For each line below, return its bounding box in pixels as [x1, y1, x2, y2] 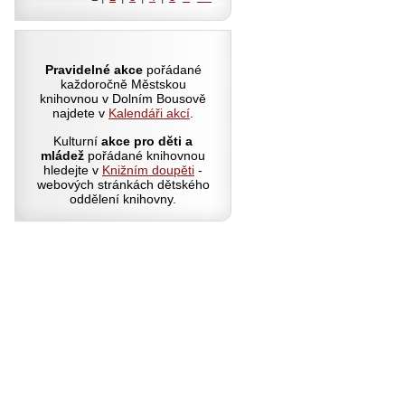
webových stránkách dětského [36, 177, 210, 192]
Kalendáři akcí [108, 106, 190, 120]
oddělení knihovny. [70, 192, 176, 206]
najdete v [52, 106, 108, 120]
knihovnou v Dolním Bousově [40, 91, 206, 106]
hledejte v [43, 163, 102, 177]
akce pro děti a [101, 134, 193, 148]
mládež [41, 148, 84, 163]
